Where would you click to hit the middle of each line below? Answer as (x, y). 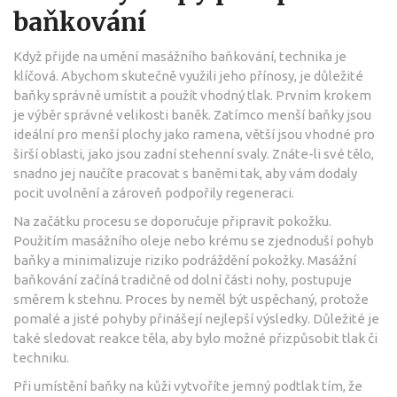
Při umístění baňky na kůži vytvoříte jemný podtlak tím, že (188, 385)
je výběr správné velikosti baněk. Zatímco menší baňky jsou (192, 114)
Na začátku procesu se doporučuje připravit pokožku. (172, 221)
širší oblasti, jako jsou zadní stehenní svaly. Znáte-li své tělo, (194, 153)
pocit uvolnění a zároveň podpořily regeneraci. (154, 192)
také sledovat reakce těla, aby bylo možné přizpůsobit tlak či (195, 338)
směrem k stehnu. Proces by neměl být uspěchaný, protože (191, 299)
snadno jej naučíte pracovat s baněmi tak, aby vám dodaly (185, 173)
